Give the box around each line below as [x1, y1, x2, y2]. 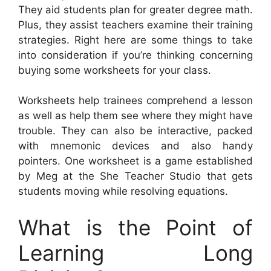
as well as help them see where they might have [18, 109, 253, 122]
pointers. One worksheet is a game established [18, 155, 253, 168]
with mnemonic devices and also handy [18, 140, 253, 152]
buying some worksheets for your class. [18, 64, 211, 76]
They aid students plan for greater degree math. [18, 3, 253, 16]
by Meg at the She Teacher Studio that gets [18, 170, 253, 183]
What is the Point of [18, 214, 253, 240]
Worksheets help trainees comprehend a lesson [18, 94, 253, 107]
